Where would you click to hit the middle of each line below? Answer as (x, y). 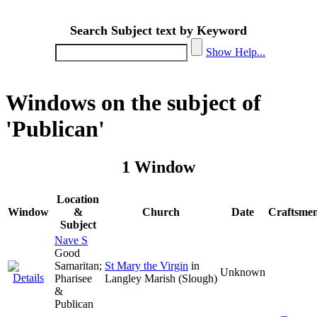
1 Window (158, 167)
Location (78, 199)
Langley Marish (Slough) (161, 278)
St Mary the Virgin (146, 265)
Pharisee (73, 278)
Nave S (71, 240)
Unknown (243, 272)
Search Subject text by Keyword (158, 30)
